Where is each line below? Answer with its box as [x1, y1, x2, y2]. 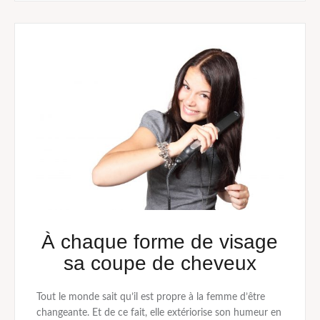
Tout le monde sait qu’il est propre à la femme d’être [36, 292, 265, 303]
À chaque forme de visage [41, 231, 279, 254]
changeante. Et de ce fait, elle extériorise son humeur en [36, 308, 281, 319]
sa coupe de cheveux [63, 252, 256, 275]
